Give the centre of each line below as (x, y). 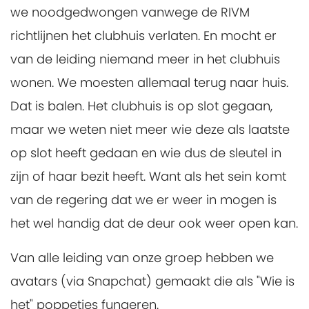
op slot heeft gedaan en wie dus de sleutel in (146, 153)
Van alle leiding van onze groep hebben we (142, 258)
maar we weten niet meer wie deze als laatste (150, 130)
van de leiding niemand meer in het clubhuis (145, 59)
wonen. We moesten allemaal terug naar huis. (149, 83)
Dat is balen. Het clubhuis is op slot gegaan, (141, 106)
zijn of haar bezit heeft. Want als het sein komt (148, 177)
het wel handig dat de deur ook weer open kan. (154, 223)
